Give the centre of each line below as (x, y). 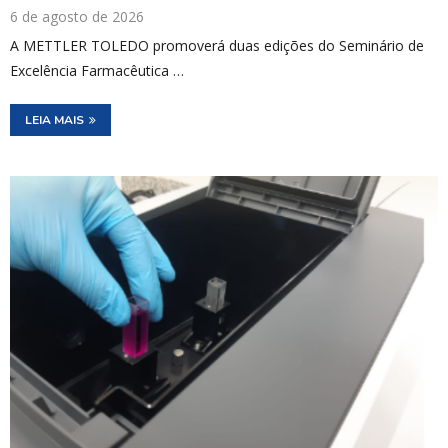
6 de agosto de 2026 (77, 17)
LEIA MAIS (54, 120)
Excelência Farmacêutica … (97, 71)
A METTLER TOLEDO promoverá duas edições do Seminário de (217, 46)
